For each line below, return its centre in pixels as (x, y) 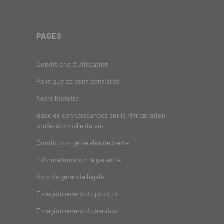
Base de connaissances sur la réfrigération (101, 115)
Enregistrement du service (77, 211)
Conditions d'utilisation (73, 64)
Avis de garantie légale (70, 177)
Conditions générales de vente (83, 143)
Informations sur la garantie (79, 160)
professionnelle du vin (70, 126)
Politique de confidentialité (78, 81)
